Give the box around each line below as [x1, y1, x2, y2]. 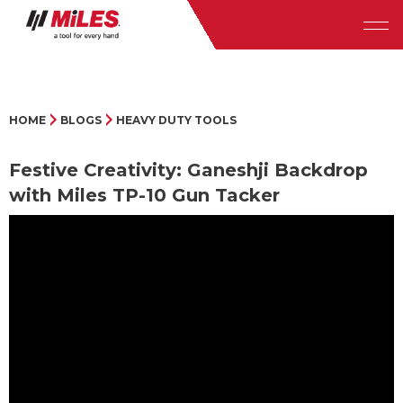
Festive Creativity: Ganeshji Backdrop [9, 159, 368, 182]
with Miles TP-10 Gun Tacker [9, 184, 280, 207]
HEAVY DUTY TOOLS [115, 113, 237, 128]
